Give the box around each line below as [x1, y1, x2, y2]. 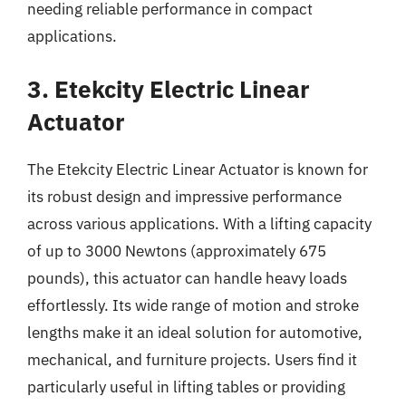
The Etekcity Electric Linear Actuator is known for [27, 159, 368, 179]
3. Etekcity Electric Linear [27, 73, 310, 104]
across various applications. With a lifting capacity [27, 214, 372, 234]
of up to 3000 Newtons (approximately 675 [27, 241, 326, 261]
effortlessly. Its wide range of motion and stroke [27, 295, 359, 315]
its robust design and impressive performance [27, 187, 342, 207]
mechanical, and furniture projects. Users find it [27, 350, 357, 370]
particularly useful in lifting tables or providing [27, 377, 345, 397]
